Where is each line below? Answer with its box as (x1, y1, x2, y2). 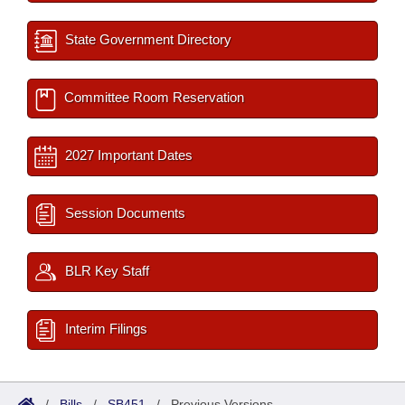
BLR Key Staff (61, 263, 149, 279)
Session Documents (61, 205, 185, 221)
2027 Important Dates (61, 147, 193, 164)
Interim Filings (61, 321, 147, 337)
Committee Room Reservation (61, 89, 244, 106)
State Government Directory (61, 32, 231, 48)
